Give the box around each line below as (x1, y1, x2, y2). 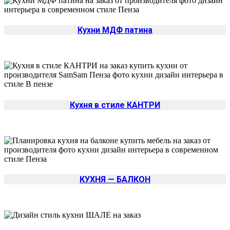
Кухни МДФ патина (78, 25, 152, 35)
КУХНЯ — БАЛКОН (80, 175, 150, 185)
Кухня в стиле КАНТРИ (70, 100, 160, 110)
